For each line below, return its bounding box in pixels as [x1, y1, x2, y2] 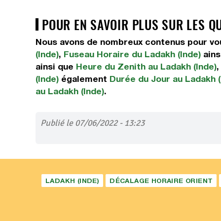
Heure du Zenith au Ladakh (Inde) [76, 61, 217, 72]
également [59, 74, 110, 84]
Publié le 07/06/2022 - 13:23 [40, 117, 145, 128]
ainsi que [36, 61, 76, 72]
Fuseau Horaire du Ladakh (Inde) [64, 49, 201, 59]
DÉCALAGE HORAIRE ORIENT [110, 177, 213, 184]
